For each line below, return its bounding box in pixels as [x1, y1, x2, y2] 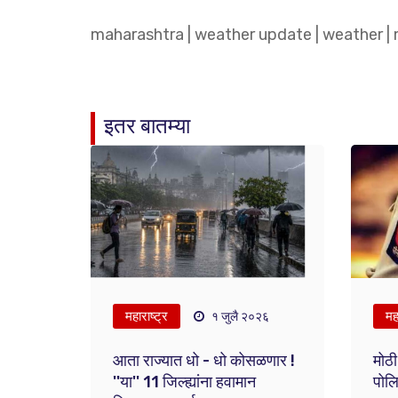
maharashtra [91, 25, 184, 44]
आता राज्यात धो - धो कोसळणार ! [113, 351, 296, 370]
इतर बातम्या [104, 114, 190, 139]
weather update [195, 25, 312, 44]
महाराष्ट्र [125, 308, 169, 324]
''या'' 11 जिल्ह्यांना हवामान [113, 372, 257, 392]
